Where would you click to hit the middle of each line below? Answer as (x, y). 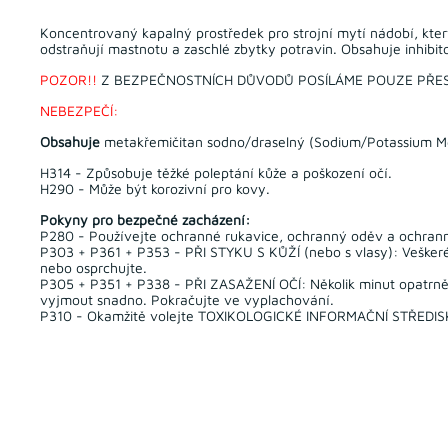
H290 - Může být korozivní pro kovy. (155, 189)
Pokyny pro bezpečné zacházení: (145, 220)
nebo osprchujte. (94, 268)
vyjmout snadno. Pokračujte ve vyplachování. (187, 300)
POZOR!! (69, 80)
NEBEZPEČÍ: (79, 111)
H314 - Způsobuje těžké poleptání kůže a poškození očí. (216, 173)
